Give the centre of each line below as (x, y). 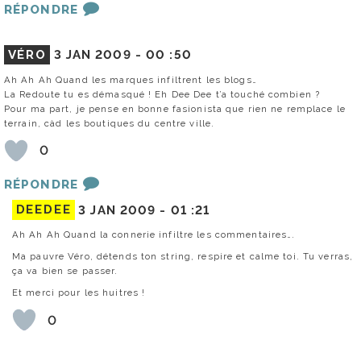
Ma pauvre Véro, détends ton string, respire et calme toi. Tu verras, (183, 257)
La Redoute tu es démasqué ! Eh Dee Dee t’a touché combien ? (162, 94)
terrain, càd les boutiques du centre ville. (110, 123)
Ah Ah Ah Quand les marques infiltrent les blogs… (131, 79)
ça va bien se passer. (65, 271)
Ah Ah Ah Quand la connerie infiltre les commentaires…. (154, 235)
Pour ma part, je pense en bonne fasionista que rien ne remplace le (175, 108)
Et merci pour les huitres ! (79, 293)
